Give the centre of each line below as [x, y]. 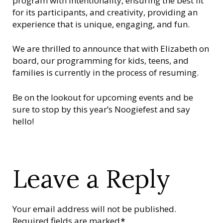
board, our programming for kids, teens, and [101, 60]
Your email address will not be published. [94, 209]
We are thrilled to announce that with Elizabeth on [111, 49]
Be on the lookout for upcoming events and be [103, 97]
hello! [23, 121]
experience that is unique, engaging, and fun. [101, 24]
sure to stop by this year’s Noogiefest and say [101, 109]
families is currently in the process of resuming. [106, 72]
